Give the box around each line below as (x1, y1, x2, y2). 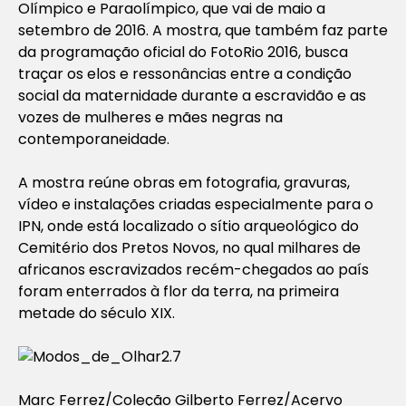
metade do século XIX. (18, 302, 175, 324)
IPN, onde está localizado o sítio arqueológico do (18, 215, 359, 237)
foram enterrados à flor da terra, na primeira (18, 280, 339, 302)
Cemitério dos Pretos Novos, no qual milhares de (18, 237, 361, 258)
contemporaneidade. (18, 128, 169, 150)
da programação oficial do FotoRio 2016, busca (18, 41, 348, 63)
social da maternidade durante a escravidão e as (18, 84, 366, 106)
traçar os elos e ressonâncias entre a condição (18, 63, 352, 84)
